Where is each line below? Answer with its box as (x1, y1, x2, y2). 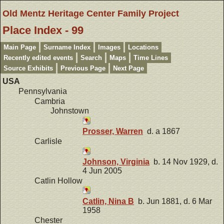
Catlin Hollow (34, 176, 82, 185)
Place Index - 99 (2, 24, 83, 36)
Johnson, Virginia (82, 157, 149, 166)
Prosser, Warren (82, 127, 143, 136)
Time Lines (133, 54, 168, 61)
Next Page (113, 64, 144, 72)
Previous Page (60, 64, 105, 72)
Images (98, 43, 120, 51)
